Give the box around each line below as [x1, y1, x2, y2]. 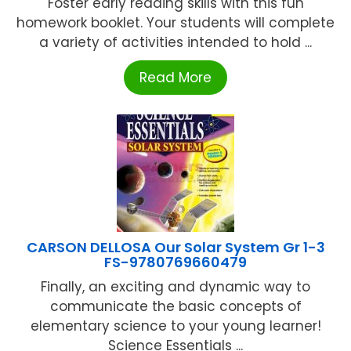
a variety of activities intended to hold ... [39, 33, 312, 52]
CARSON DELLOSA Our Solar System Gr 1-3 [26, 237, 325, 258]
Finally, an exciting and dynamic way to [41, 277, 310, 297]
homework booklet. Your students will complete [16, 13, 335, 33]
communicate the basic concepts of [49, 297, 302, 317]
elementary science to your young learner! [30, 317, 321, 336]
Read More [139, 68, 212, 88]
